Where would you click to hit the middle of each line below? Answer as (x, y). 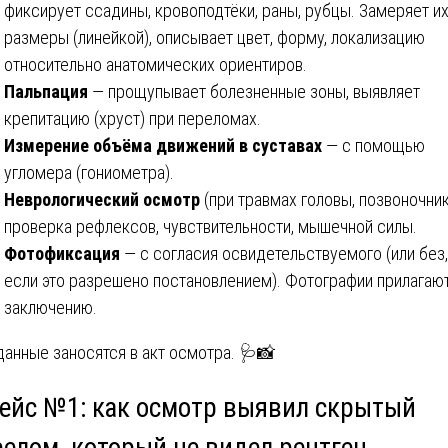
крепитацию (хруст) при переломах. (132, 118)
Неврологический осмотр (102, 199)
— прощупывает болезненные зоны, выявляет (254, 91)
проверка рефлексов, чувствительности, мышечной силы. (210, 226)
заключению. (50, 307)
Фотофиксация (62, 253)
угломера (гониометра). (89, 172)
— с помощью (373, 145)
